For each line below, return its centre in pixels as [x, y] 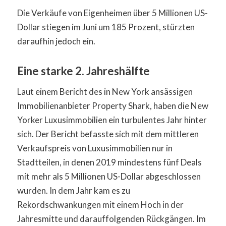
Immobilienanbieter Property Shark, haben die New [112, 105]
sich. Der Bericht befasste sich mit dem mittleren [108, 134]
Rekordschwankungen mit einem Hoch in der [100, 204]
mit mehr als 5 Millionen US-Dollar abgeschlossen [109, 176]
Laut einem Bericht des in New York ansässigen [105, 91]
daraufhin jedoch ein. [56, 41]
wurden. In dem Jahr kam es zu [73, 190]
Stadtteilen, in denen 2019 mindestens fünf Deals [109, 162]
